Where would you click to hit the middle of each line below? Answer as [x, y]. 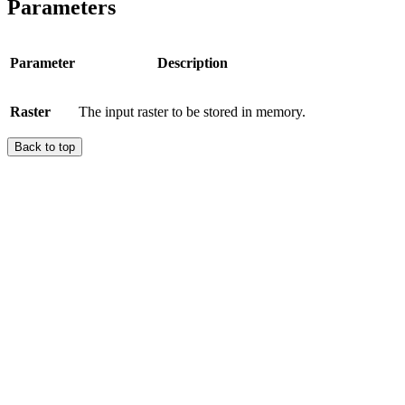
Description [192, 62]
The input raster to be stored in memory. [192, 111]
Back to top [45, 146]
